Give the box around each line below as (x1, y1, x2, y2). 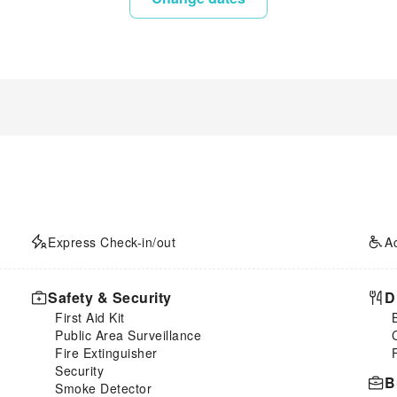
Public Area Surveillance (55, 325, 201, 344)
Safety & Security (48, 286, 172, 307)
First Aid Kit (55, 307, 125, 326)
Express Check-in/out (48, 232, 175, 251)
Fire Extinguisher (55, 343, 158, 362)
